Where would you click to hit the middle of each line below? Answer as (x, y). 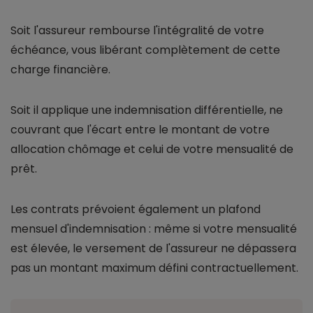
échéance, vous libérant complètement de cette (145, 50)
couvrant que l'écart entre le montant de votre (140, 130)
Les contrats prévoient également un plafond (136, 210)
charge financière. (60, 70)
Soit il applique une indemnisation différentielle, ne (147, 110)
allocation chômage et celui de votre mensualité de (152, 150)
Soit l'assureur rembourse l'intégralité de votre (137, 31)
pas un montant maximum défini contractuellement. (154, 268)
